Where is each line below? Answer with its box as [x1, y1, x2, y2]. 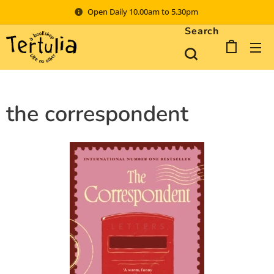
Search [185, 24, 219, 38]
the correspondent [6, 99, 188, 129]
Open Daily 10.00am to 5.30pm [87, 6, 200, 17]
